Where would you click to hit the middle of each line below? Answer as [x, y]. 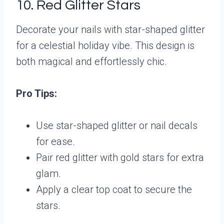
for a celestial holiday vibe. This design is [105, 45]
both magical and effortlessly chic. [91, 61]
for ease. [55, 141]
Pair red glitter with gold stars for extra [120, 157]
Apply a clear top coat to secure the [114, 189]
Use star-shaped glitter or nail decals [117, 125]
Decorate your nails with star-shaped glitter [110, 29]
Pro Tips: [36, 93]
